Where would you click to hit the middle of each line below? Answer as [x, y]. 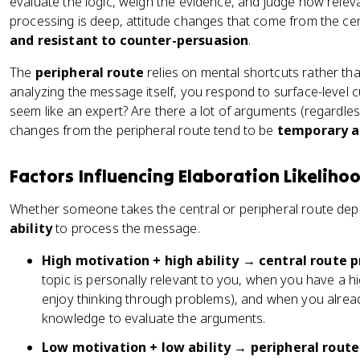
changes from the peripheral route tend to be [143, 130]
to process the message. [126, 228]
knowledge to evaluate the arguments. [154, 318]
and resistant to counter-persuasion [129, 40]
